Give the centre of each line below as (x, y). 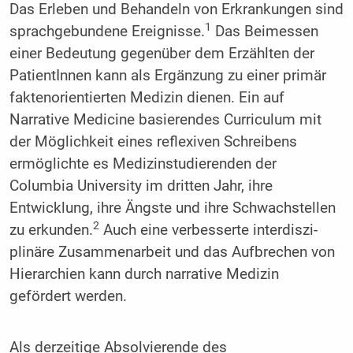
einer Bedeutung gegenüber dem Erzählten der (162, 53)
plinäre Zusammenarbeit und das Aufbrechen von (172, 252)
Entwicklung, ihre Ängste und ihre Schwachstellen (172, 208)
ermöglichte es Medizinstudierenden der (143, 163)
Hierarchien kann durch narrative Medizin (144, 274)
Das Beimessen (264, 31)
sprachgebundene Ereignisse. (107, 31)
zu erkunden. (51, 230)
